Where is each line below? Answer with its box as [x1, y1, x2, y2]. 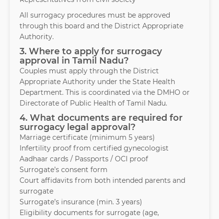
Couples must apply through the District [20, 66, 159, 76]
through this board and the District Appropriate [20, 22, 183, 31]
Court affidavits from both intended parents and [20, 176, 185, 185]
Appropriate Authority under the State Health [20, 77, 175, 87]
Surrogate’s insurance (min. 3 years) [20, 197, 142, 207]
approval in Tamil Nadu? [20, 55, 129, 66]
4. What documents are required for [20, 112, 183, 124]
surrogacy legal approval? [20, 122, 135, 133]
